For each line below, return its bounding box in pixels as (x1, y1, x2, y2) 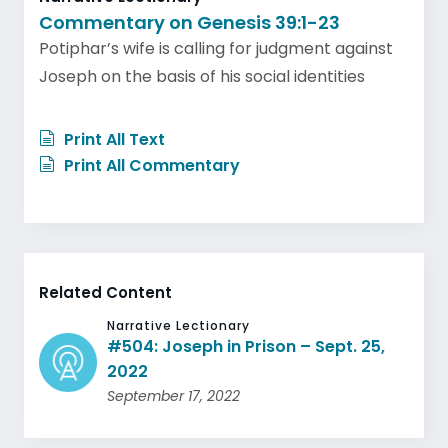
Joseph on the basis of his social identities (39, 64, 365, 88)
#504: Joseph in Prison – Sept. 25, (107, 334, 386, 358)
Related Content (39, 281, 172, 303)
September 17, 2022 (107, 385, 241, 406)
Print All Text (60, 127, 165, 151)
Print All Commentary (60, 153, 240, 177)
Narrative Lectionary (107, 316, 251, 334)
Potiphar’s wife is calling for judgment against (39, 36, 393, 60)
